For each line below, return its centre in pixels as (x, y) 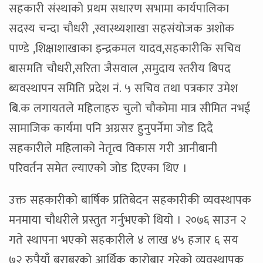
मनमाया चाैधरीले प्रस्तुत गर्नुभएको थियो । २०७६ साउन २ (127, 220)
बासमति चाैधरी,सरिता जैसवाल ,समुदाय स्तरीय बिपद (120, 69)
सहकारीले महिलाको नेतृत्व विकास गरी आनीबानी (113, 149)
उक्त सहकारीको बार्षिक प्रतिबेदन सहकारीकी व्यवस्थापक (130, 200)
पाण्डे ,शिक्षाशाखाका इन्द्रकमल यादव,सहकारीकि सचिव (125, 49)
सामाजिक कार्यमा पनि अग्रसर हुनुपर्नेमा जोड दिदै (111, 129)
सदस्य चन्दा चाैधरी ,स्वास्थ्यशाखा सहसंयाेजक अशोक (122, 29)
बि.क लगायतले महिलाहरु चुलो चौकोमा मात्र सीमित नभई (129, 109)
